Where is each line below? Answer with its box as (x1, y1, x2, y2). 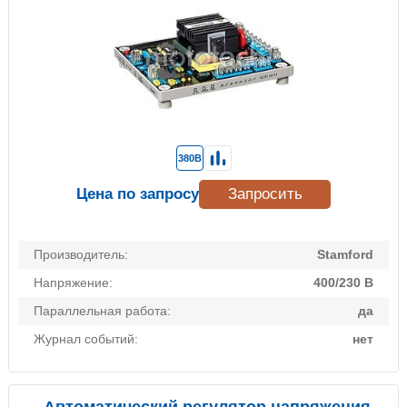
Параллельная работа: (34, 303, 171, 319)
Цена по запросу (76, 185, 199, 203)
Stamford (317, 247, 373, 263)
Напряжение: (34, 275, 113, 291)
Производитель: (34, 247, 128, 263)
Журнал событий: (34, 332, 138, 347)
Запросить (227, 185, 303, 203)
